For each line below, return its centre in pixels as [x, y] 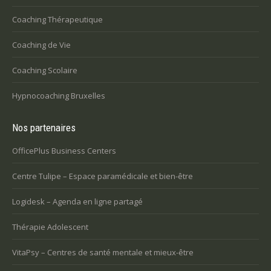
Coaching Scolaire [45, 70]
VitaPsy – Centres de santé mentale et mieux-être [103, 252]
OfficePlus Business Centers [64, 151]
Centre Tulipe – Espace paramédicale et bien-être [103, 176]
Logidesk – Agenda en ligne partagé [77, 201]
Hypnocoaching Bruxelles [59, 96]
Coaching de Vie [41, 45]
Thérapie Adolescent [50, 227]
